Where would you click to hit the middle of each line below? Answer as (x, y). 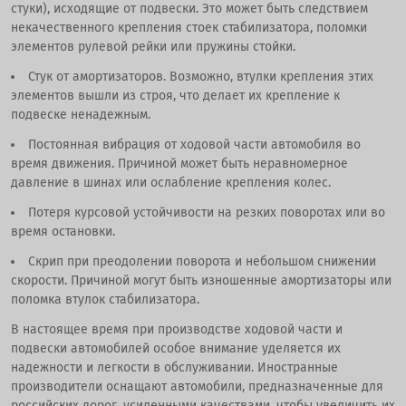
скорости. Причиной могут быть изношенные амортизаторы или (201, 280)
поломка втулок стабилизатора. (105, 299)
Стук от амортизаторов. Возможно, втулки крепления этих (201, 76)
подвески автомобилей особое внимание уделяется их (176, 348)
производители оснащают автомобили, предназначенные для (197, 386)
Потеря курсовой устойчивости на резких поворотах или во (207, 212)
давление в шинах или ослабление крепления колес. (171, 182)
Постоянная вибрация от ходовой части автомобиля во (194, 144)
